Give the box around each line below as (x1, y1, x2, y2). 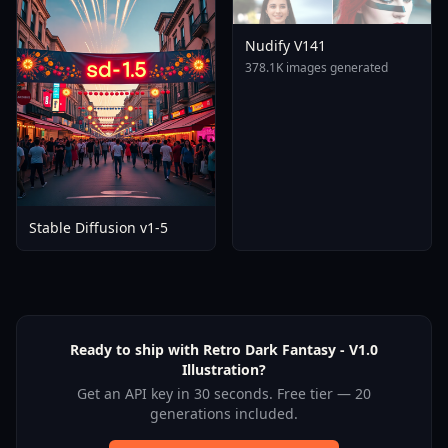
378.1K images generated (245, 58, 388, 76)
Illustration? (182, 360, 266, 380)
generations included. (150, 404, 298, 424)
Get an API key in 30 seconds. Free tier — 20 (77, 384, 371, 404)
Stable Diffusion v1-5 (29, 218, 168, 238)
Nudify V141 (245, 35, 326, 55)
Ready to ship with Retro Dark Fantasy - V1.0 (70, 340, 378, 360)
